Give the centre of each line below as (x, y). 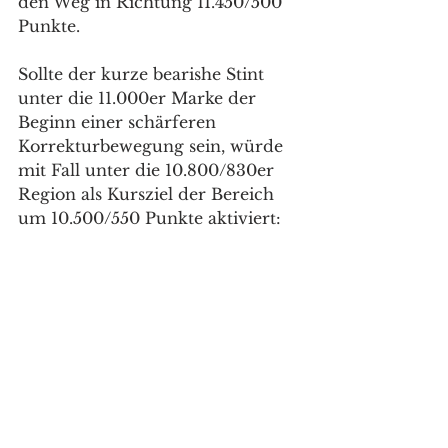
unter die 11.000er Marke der (139, 97)
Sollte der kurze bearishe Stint (143, 73)
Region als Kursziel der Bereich (148, 193)
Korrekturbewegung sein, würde (153, 145)
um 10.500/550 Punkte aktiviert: (152, 217)
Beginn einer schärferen (119, 121)
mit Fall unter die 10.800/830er (148, 169)
